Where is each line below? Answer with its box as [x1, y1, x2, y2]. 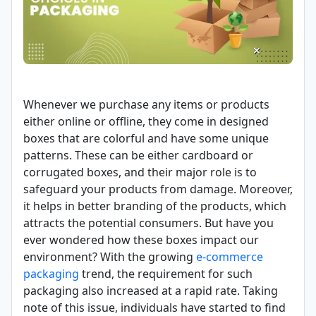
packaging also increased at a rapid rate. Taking [23, 283, 278, 299]
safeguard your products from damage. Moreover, [23, 181, 293, 197]
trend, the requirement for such [79, 266, 253, 282]
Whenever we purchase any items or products [23, 97, 269, 113]
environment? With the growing [23, 249, 196, 265]
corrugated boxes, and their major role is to [23, 164, 257, 181]
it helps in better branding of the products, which [23, 198, 286, 214]
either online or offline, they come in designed [23, 114, 269, 130]
